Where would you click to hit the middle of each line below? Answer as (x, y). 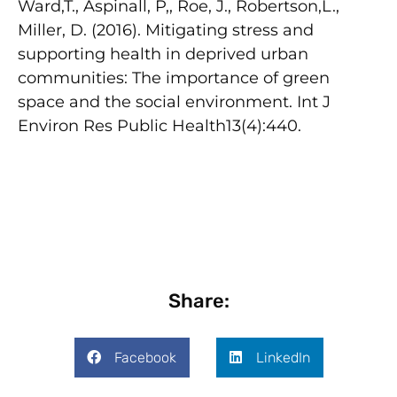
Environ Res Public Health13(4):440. (160, 125)
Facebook (145, 357)
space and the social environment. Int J (174, 101)
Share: (198, 300)
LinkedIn (283, 357)
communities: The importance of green (174, 78)
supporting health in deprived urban (163, 54)
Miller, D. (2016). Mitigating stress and (166, 30)
